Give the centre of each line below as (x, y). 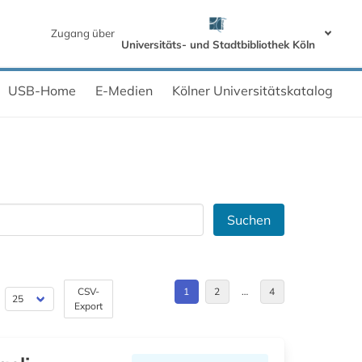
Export (88, 306)
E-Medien (124, 91)
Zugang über (83, 34)
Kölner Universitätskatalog (253, 91)
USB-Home (42, 91)
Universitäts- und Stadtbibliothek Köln (218, 45)
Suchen (249, 220)
